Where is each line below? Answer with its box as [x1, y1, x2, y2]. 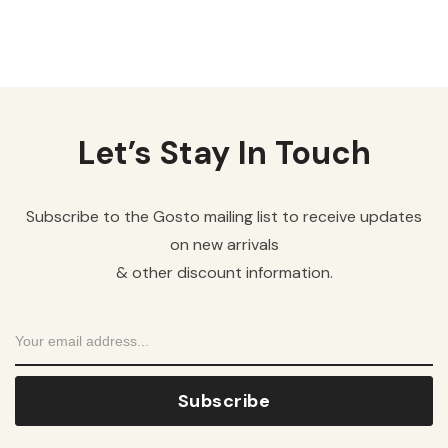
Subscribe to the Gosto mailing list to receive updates [26, 206, 422, 228]
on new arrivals [169, 234, 279, 256]
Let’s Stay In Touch [77, 132, 371, 175]
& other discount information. [115, 262, 333, 284]
